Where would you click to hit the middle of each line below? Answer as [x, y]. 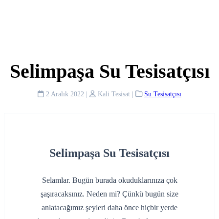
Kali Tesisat [113, 94]
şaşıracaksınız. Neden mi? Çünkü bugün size [109, 194]
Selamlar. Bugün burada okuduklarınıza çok [109, 180]
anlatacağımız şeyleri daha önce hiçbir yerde [109, 208]
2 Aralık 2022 [64, 94]
